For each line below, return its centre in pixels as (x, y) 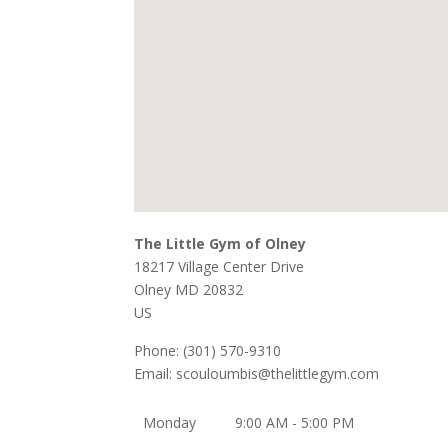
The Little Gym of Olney (220, 243)
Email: (155, 373)
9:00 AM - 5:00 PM (294, 422)
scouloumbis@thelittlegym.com (278, 373)
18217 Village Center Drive (219, 266)
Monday (169, 422)
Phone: (159, 350)
